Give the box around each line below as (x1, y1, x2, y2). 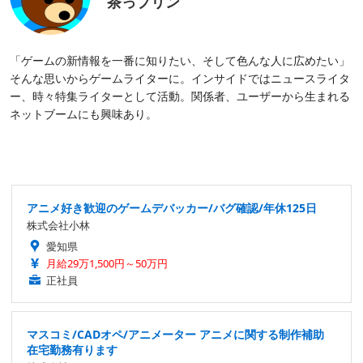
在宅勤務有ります (27, 342, 117, 358)
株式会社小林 (27, 218, 90, 233)
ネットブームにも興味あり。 (10, 106, 157, 122)
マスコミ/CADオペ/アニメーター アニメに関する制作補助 (27, 327, 324, 343)
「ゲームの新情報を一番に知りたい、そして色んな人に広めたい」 (10, 53, 350, 69)
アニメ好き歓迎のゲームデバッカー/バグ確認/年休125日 (27, 200, 317, 216)
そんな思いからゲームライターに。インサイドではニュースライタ (10, 70, 350, 87)
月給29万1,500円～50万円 (46, 256, 168, 271)
